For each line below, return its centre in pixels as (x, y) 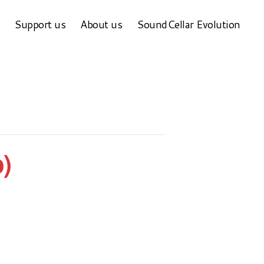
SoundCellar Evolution (189, 24)
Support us (40, 24)
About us (101, 24)
